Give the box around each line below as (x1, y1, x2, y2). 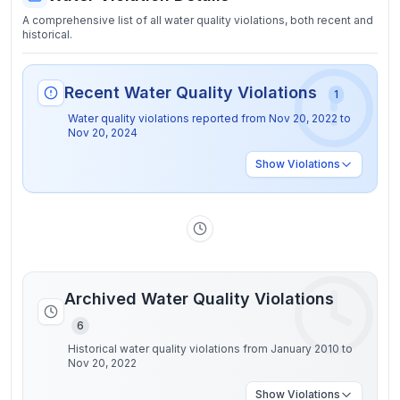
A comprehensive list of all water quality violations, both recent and (22, 13, 373, 27)
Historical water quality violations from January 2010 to (68, 342, 353, 355)
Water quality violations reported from (68, 112, 269, 125)
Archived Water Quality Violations (64, 289, 334, 308)
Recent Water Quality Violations (64, 83, 321, 102)
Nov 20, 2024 (68, 126, 137, 139)
